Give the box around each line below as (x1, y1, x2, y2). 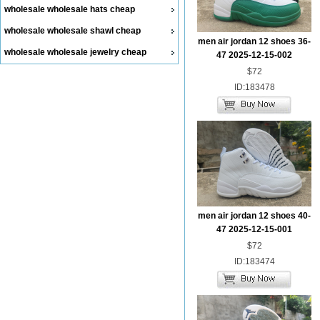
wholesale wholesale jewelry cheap (4, 47, 146, 57)
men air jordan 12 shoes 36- (198, 36, 311, 46)
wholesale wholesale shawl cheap (4, 26, 141, 36)
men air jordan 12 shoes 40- (198, 211, 311, 221)
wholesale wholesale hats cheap (4, 4, 135, 14)
